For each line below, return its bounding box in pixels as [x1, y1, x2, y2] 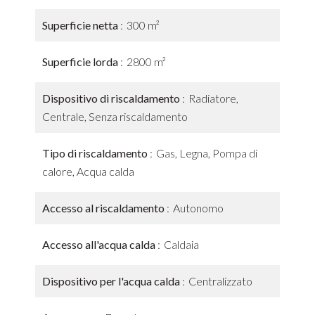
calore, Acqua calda [42, 165, 134, 178]
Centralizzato [188, 274, 252, 288]
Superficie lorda [42, 55, 120, 68]
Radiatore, [188, 91, 238, 105]
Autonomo [173, 201, 224, 214]
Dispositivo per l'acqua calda [42, 274, 182, 288]
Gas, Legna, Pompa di [156, 146, 257, 160]
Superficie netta [42, 18, 120, 32]
